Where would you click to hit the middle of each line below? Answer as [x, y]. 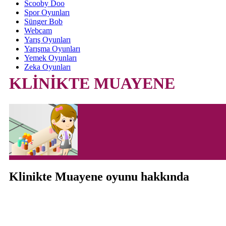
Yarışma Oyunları [52, 49]
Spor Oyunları [47, 12]
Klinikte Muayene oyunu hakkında [99, 176]
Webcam [38, 31]
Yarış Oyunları [47, 40]
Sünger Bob [43, 21]
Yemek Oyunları [50, 58]
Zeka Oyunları [47, 67]
